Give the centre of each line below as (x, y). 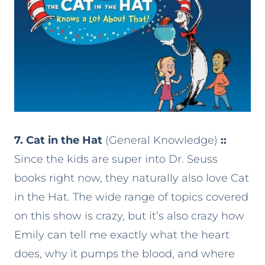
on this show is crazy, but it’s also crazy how (129, 216)
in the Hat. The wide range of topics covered (131, 197)
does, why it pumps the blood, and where (125, 254)
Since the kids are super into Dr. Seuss (116, 159)
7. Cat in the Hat (58, 140)
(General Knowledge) (161, 140)
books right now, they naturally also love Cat (132, 178)
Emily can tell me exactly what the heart (122, 235)
